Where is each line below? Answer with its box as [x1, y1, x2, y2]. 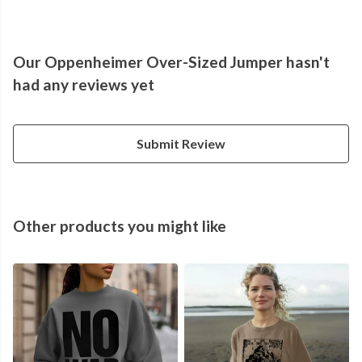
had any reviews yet [13, 75, 154, 95]
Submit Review [137, 136, 225, 152]
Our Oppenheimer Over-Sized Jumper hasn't [13, 53, 330, 72]
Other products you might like [13, 217, 226, 236]
